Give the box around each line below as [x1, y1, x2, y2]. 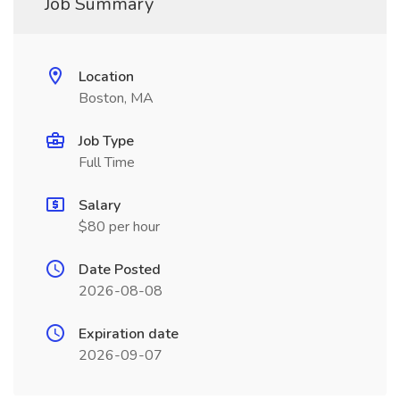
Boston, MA [79, 88, 154, 108]
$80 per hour [79, 217, 160, 237]
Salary [79, 196, 121, 215]
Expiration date [79, 324, 179, 344]
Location [79, 67, 134, 87]
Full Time [79, 153, 135, 172]
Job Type [79, 131, 134, 151]
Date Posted [79, 260, 161, 279]
